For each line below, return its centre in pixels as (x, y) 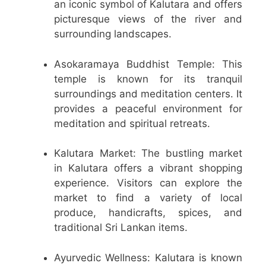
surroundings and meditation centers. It (148, 94)
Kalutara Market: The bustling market (148, 153)
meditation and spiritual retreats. (132, 123)
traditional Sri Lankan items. (121, 228)
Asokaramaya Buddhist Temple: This (148, 64)
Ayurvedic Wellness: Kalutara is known (148, 257)
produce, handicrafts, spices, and (148, 213)
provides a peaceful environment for (148, 108)
